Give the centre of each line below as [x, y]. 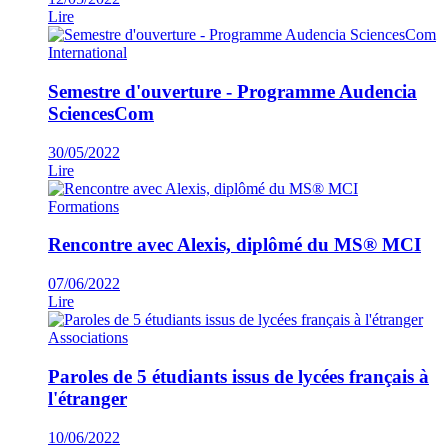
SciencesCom [101, 113]
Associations [88, 338]
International [87, 53]
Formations [83, 206]
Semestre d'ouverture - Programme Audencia [232, 91]
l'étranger [87, 398]
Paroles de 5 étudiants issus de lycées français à [238, 376]
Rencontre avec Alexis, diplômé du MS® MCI [234, 245]
